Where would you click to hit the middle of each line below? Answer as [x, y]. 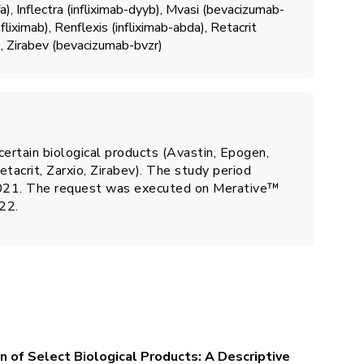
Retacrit [233, 28]
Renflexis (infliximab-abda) [129, 28]
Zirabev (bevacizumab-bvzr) [84, 45]
